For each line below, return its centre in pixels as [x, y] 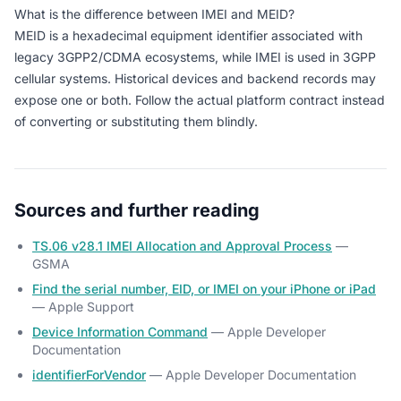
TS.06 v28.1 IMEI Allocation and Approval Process [182, 246]
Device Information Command [120, 332]
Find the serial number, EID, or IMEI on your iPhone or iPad [204, 289]
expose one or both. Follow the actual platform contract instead [200, 100]
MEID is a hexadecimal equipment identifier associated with [188, 35]
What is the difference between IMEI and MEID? [154, 14]
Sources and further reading [137, 210]
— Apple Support [83, 307]
